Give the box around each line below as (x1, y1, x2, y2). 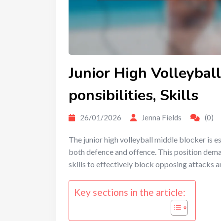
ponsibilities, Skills (69, 85, 198, 106)
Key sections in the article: (74, 186, 185, 198)
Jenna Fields (142, 113, 182, 122)
